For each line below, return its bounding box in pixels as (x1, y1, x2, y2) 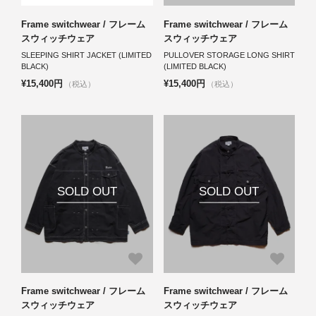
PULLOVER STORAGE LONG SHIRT (163, 50, 295, 59)
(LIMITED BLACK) (163, 61, 226, 71)
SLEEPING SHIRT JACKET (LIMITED (21, 50, 152, 59)
